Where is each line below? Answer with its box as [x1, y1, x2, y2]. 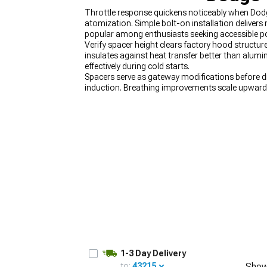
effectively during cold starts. [85, 61, 190, 71]
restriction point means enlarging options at [85, 94, 250, 103]
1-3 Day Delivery [120, 249, 186, 258]
